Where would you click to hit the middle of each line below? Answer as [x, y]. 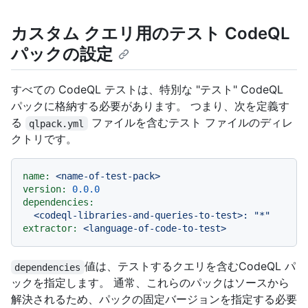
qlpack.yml [57, 123]
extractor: [50, 229]
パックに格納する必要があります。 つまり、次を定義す [150, 106]
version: [45, 189]
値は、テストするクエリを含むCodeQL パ [190, 266]
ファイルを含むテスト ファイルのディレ [190, 123]
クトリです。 [44, 139]
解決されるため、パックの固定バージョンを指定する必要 [154, 299]
